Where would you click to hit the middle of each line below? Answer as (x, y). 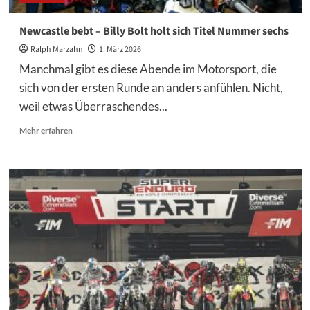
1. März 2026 (120, 49)
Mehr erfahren (46, 130)
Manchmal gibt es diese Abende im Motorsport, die (148, 69)
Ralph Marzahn (56, 49)
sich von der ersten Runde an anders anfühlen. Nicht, (151, 88)
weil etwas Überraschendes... (93, 106)
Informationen (99, 142)
